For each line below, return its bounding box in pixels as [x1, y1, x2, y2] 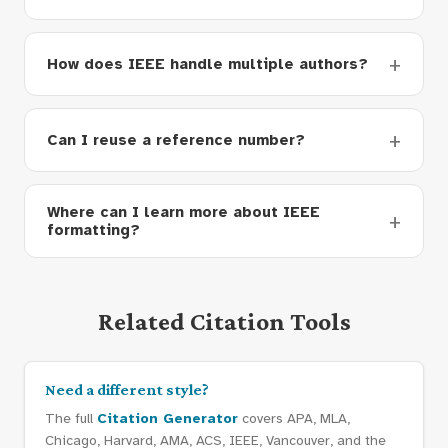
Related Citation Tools [97, 307, 351, 336]
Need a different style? [45, 381, 209, 398]
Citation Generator [97, 410, 238, 427]
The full [45, 410, 97, 427]
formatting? [47, 221, 140, 239]
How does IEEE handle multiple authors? [47, 55, 368, 73]
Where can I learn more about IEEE [47, 203, 320, 221]
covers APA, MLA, [238, 410, 350, 427]
